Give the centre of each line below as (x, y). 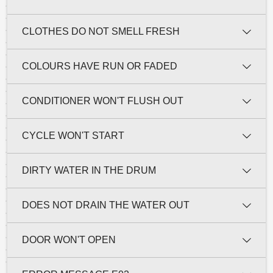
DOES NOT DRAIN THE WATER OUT (106, 205)
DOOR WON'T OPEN (69, 239)
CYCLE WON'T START (73, 135)
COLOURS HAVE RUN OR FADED (100, 66)
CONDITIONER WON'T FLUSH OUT (103, 101)
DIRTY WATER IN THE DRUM (89, 170)
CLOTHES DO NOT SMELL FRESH (101, 31)
